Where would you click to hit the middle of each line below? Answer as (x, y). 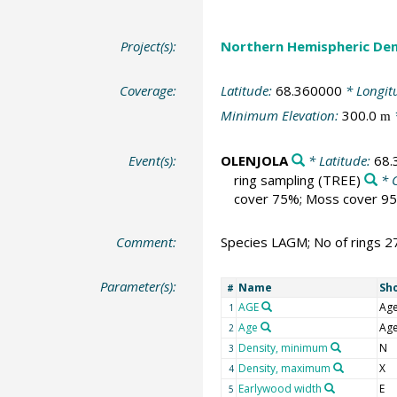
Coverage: (148, 90)
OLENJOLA (254, 160)
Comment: (147, 242)
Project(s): (149, 47)
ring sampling (274, 179)
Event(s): (153, 160)
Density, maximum (284, 368)
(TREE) (337, 179)
